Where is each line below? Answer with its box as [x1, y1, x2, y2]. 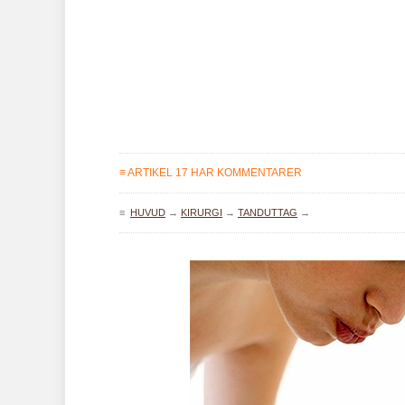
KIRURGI [181, 207, 222, 218]
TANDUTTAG [238, 207, 297, 218]
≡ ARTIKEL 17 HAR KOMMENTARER [119, 166, 302, 179]
